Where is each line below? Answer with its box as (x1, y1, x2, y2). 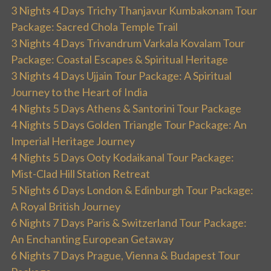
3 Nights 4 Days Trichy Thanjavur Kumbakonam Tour (11, 3, 257, 17)
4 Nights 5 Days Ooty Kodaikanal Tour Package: (11, 150, 234, 164)
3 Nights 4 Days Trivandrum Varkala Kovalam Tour (11, 36, 245, 50)
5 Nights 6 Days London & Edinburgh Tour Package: (11, 183, 253, 197)
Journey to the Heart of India (11, 85, 148, 99)
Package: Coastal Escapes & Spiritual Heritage (11, 52, 228, 66)
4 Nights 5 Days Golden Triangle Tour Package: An (11, 117, 247, 131)
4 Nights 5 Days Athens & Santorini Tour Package (11, 101, 241, 115)
